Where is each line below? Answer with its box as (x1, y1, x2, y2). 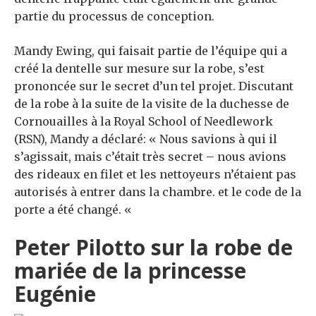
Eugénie (14, 279, 96, 308)
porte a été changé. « (14, 202, 135, 217)
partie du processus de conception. (14, 8, 214, 23)
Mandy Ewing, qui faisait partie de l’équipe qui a (14, 43, 287, 58)
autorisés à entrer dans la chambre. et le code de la (14, 184, 301, 199)
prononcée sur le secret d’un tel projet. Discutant (14, 78, 293, 93)
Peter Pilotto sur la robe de (14, 232, 293, 262)
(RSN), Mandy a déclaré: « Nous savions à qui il (14, 131, 277, 146)
